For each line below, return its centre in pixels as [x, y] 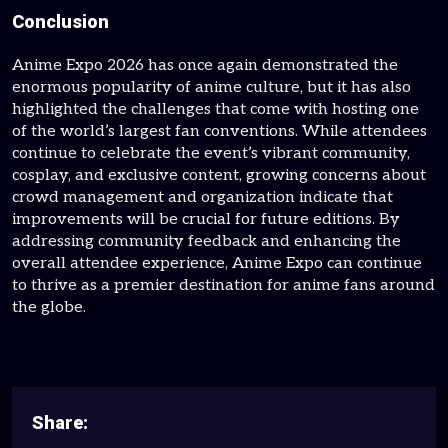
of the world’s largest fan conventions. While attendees [219, 131]
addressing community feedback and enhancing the [206, 241]
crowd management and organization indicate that [202, 197]
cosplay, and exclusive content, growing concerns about [219, 175]
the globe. [49, 307]
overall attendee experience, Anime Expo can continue [217, 263]
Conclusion [60, 21]
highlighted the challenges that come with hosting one [215, 109]
